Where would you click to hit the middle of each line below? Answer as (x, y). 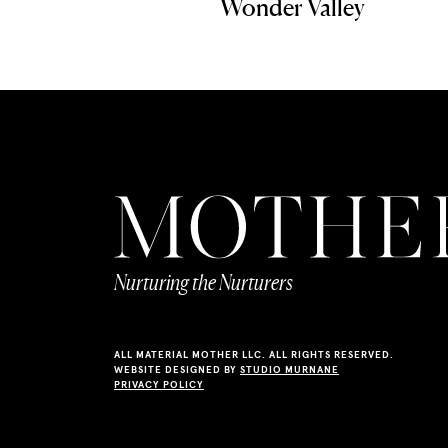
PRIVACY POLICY (159, 385)
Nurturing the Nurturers (203, 283)
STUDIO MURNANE (289, 370)
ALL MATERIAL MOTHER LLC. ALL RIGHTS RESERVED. (254, 355)
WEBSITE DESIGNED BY (177, 370)
